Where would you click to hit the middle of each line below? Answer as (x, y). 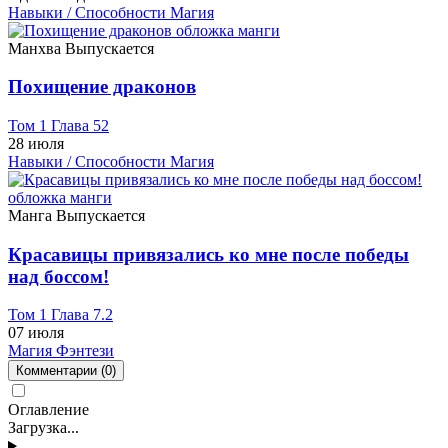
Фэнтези (85, 351)
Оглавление (48, 410)
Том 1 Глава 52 (58, 125)
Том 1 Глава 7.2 (60, 315)
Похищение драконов (102, 87)
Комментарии (58, 371)
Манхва (36, 48)
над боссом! (58, 276)
